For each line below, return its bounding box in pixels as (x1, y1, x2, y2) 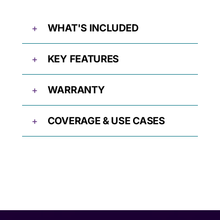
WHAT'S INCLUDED (47, 22, 138, 34)
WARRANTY (47, 84, 105, 96)
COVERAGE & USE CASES (47, 115, 165, 127)
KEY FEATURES (47, 53, 119, 65)
